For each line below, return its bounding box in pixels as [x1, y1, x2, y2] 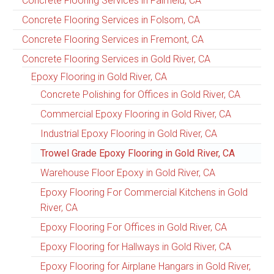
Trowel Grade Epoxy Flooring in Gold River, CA [40, 147, 235, 159]
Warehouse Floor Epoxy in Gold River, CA [40, 166, 215, 179]
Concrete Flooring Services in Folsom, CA [22, 13, 200, 26]
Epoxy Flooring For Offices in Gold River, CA [40, 221, 227, 233]
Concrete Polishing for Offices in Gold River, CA [40, 88, 240, 100]
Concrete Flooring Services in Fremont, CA [22, 33, 204, 45]
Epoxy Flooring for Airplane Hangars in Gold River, [40, 260, 251, 272]
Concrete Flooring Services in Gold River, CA [22, 53, 210, 65]
